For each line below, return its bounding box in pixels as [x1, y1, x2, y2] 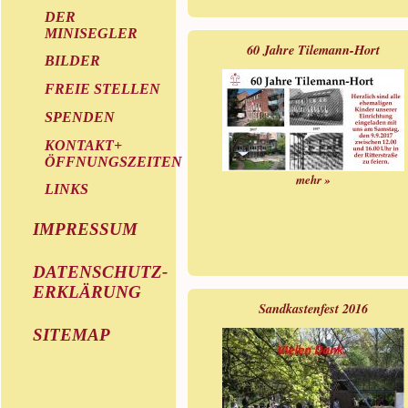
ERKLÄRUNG [33, 282, 142, 302]
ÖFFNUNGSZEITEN [45, 153, 182, 169]
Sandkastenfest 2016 [259, 298, 369, 318]
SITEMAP [33, 324, 111, 344]
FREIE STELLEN [45, 81, 160, 97]
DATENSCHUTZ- [33, 262, 168, 282]
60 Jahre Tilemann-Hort [247, 39, 381, 59]
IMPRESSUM [33, 219, 138, 240]
